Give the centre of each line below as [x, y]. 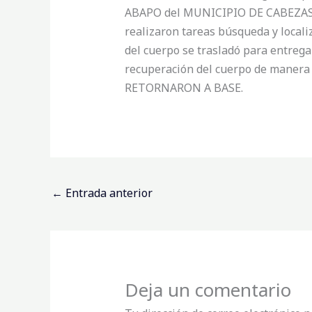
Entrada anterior [108, 193]
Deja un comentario [208, 290]
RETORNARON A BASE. [184, 88]
